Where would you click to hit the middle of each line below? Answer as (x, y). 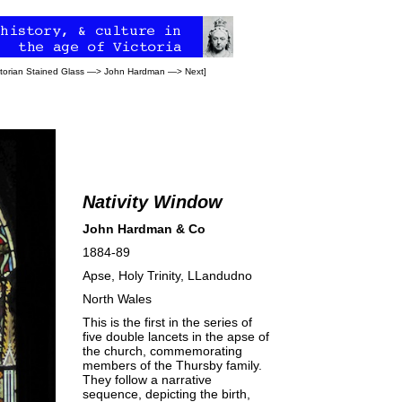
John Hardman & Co (144, 229)
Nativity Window (153, 202)
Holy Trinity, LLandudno (185, 275)
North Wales (117, 299)
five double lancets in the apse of (176, 336)
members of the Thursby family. (172, 365)
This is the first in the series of (167, 322)
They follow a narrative (147, 380)
